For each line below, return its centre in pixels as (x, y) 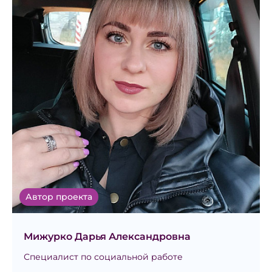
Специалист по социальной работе (103, 257)
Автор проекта (59, 197)
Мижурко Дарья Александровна (107, 237)
